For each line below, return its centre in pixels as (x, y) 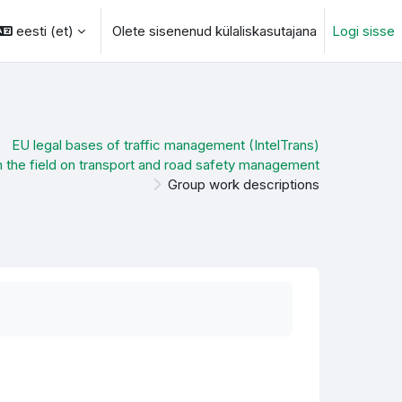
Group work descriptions (243, 184)
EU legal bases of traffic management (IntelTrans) (165, 145)
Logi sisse (363, 31)
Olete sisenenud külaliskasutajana (214, 31)
